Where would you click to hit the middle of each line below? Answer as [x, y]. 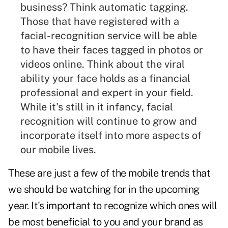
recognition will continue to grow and [109, 121]
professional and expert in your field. [107, 93]
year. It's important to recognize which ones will [113, 206]
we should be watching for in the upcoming [104, 190]
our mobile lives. [58, 150]
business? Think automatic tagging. [104, 7]
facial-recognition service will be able [109, 36]
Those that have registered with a [100, 22]
